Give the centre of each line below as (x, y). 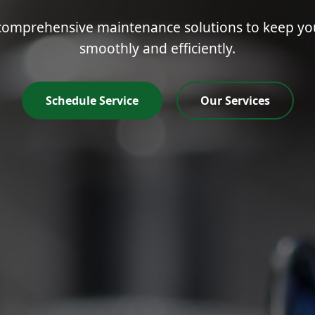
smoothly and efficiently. (157, 48)
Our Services (235, 100)
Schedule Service (92, 100)
